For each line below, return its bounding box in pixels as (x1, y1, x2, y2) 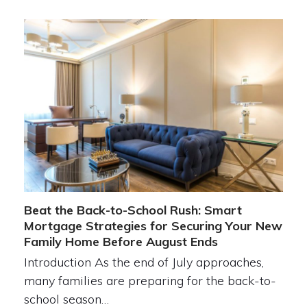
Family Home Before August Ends (23, 234, 218, 250)
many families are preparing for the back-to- (23, 273, 276, 289)
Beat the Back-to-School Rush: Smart (23, 202, 242, 219)
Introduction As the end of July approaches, (23, 254, 264, 271)
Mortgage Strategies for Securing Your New (23, 218, 282, 234)
